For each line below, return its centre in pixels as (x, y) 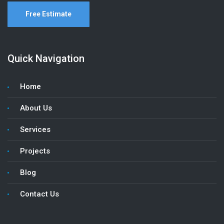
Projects (35, 151)
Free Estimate (48, 14)
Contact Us (39, 194)
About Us (36, 108)
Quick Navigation (46, 58)
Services (35, 129)
